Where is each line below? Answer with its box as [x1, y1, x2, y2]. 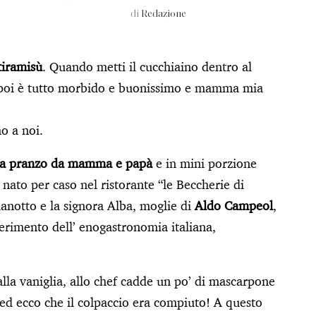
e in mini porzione [152, 154, 257, 171]
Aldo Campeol [195, 197, 273, 214]
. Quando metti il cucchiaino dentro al [42, 58, 252, 75]
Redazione [140, 8, 186, 20]
